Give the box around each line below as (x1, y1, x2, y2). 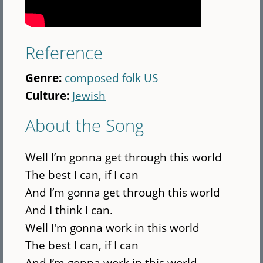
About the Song (25, 113, 144, 137)
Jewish (72, 87, 106, 103)
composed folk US (65, 69, 159, 86)
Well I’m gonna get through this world (25, 149, 222, 166)
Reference (25, 41, 103, 64)
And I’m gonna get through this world (25, 184, 221, 201)
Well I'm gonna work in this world (25, 220, 200, 236)
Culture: (25, 87, 73, 103)
